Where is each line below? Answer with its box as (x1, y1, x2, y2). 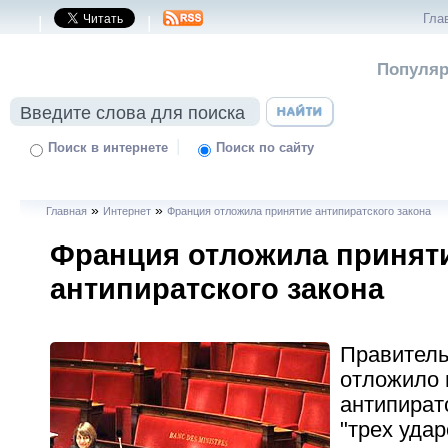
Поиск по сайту (216, 141, 315, 155)
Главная (46, 205, 88, 217)
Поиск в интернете (48, 141, 169, 155)
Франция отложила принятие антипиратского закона (167, 205, 432, 217)
